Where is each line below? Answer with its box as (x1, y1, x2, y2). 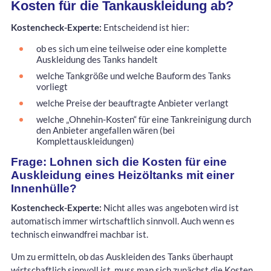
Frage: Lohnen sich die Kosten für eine (11, 155, 227, 168)
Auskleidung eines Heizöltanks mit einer (11, 168, 234, 181)
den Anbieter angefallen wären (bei (36, 124, 175, 135)
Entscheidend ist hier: (102, 21, 189, 33)
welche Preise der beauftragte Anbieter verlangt (36, 97, 229, 108)
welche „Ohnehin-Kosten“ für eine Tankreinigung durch (36, 113, 251, 125)
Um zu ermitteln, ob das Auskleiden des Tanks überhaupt (11, 251, 233, 263)
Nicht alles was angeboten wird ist (102, 202, 239, 214)
